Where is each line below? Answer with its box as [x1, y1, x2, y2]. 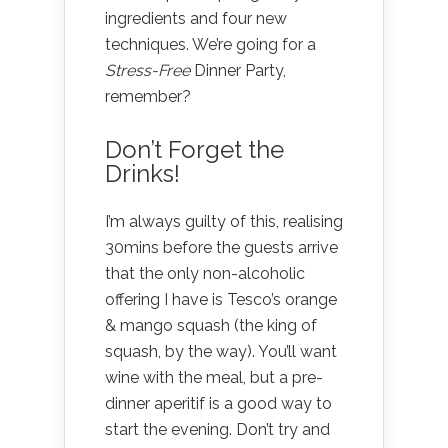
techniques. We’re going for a [105, 34, 316, 54]
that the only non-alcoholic [105, 263, 305, 283]
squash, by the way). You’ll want [105, 341, 337, 361]
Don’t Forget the [105, 134, 284, 164]
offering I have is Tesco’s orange [105, 289, 337, 309]
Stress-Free [105, 60, 194, 80]
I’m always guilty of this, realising [105, 211, 343, 231]
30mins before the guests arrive [105, 237, 338, 257]
